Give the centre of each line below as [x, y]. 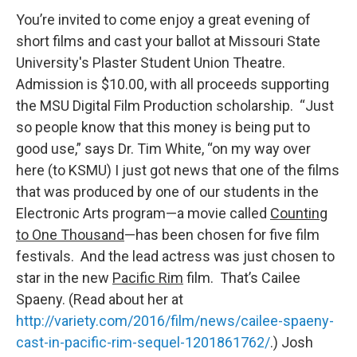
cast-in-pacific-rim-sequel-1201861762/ [143, 343]
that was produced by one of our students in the [167, 192]
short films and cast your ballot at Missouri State [168, 41]
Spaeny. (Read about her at [100, 300]
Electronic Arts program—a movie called [143, 214]
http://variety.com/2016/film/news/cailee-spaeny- [175, 321]
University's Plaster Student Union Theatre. [151, 63]
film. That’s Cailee [242, 278]
